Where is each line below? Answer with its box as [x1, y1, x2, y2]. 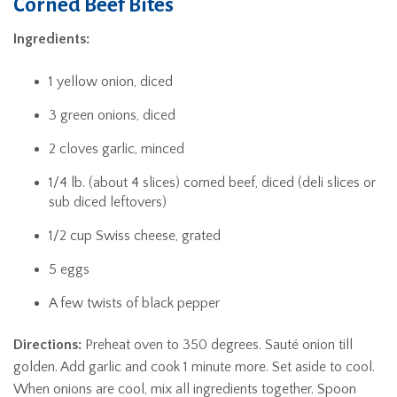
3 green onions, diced [49, 106, 175, 123]
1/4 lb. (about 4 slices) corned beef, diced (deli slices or [49, 174, 376, 191]
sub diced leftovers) [49, 193, 167, 210]
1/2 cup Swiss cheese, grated [49, 227, 221, 244]
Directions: [13, 336, 82, 353]
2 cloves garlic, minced [49, 140, 184, 157]
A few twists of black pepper [49, 294, 220, 311]
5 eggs [49, 261, 90, 277]
